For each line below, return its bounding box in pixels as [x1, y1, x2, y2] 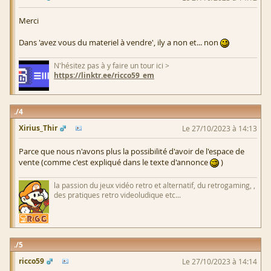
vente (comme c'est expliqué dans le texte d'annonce [19, 157, 210, 168]
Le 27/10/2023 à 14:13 [182, 123, 257, 134]
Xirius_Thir [19, 123, 57, 134]
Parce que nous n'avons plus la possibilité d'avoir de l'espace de [19, 146, 244, 157]
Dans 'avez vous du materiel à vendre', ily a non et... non [19, 37, 220, 48]
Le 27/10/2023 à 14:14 [182, 256, 257, 267]
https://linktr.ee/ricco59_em [54, 70, 154, 81]
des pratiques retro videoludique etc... [54, 190, 181, 200]
